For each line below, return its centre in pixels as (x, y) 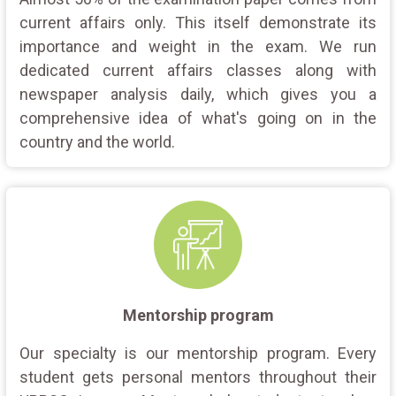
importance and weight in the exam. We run (198, 46)
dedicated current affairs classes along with (198, 70)
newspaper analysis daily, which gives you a (198, 94)
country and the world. (97, 141)
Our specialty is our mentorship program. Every (198, 353)
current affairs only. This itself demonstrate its (198, 22)
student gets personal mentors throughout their (198, 377)
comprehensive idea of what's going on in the (198, 118)
